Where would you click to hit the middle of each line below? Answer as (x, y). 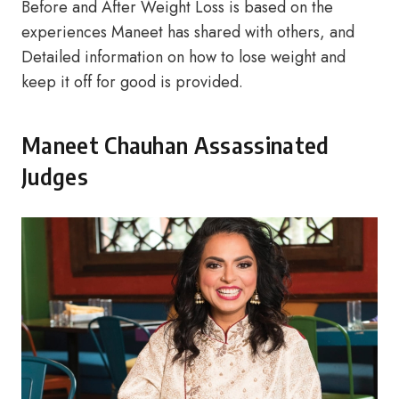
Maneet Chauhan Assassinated (175, 145)
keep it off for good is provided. (132, 82)
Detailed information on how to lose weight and (183, 57)
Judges (55, 176)
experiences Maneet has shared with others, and (188, 32)
